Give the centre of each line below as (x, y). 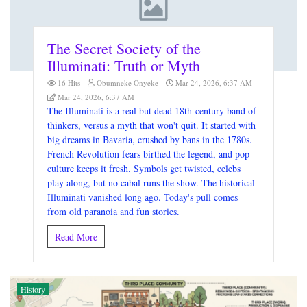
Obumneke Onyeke (128, 83)
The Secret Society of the (124, 49)
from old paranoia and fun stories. (114, 212)
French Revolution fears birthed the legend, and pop (149, 154)
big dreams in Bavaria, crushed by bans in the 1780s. (150, 140)
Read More (76, 237)
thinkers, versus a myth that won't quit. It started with (152, 125)
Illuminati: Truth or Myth (124, 66)
